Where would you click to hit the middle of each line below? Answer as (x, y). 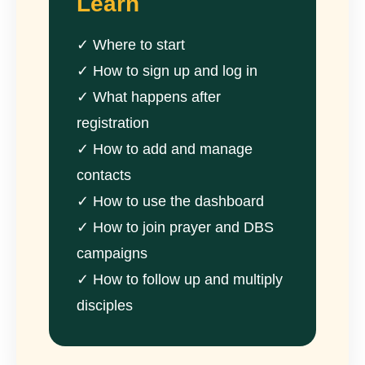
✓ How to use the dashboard (170, 201)
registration (113, 123)
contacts (104, 175)
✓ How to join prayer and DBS (175, 227)
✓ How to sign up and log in (167, 71)
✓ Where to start (131, 45)
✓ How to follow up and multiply (180, 279)
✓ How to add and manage (165, 149)
